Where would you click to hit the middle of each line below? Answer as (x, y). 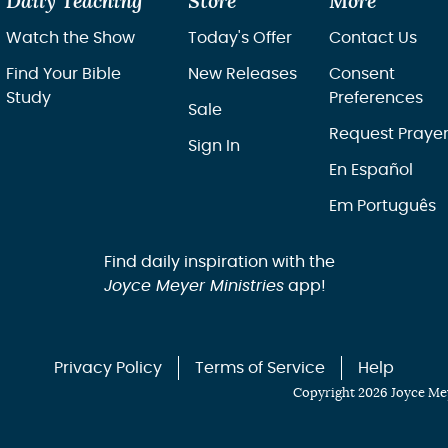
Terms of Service (260, 367)
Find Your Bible (63, 73)
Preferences (376, 97)
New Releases (242, 73)
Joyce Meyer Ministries (193, 285)
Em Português (382, 205)
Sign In (214, 145)
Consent (362, 73)
